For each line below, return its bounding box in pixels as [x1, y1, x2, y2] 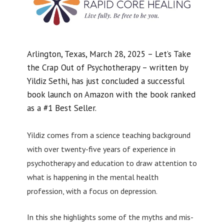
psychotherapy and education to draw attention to [26, 157, 197, 168]
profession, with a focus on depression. [26, 185, 157, 196]
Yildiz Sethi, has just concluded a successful [26, 75, 184, 87]
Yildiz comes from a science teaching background [26, 129, 190, 140]
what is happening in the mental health [26, 171, 158, 182]
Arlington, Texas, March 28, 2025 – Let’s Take [26, 48, 191, 60]
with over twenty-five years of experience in [26, 143, 175, 154]
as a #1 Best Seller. [26, 102, 96, 114]
